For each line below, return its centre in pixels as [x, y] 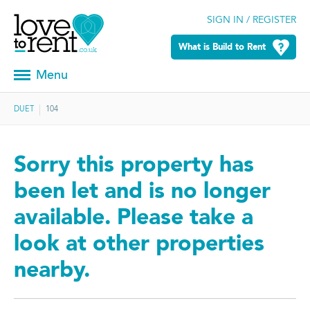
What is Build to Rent [222, 47]
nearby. [52, 272]
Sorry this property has [134, 166]
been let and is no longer [142, 193]
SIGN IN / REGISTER [251, 21]
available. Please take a [134, 219]
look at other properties [139, 245]
